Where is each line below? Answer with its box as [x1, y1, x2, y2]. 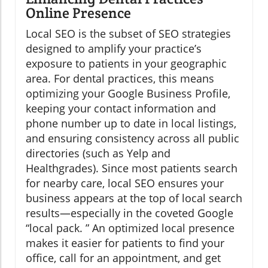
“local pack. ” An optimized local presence [26, 221, 234, 236]
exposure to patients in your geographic [26, 56, 227, 71]
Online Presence [26, 4, 131, 23]
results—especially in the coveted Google [26, 206, 233, 221]
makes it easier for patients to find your [26, 236, 224, 251]
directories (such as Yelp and [26, 146, 170, 161]
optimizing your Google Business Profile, [26, 86, 230, 101]
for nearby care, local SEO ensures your [26, 176, 224, 191]
